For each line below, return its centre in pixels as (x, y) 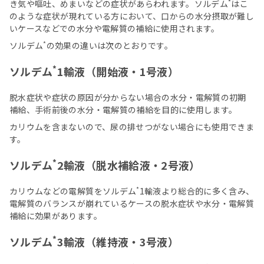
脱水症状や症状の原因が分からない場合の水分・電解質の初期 (128, 98)
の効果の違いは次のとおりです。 (110, 46)
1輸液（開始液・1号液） (118, 72)
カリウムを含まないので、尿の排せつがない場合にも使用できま (132, 127)
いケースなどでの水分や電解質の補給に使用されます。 (115, 29)
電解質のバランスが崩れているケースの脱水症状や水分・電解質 (132, 204)
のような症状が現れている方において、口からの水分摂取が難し (132, 16)
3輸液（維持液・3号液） (118, 242)
